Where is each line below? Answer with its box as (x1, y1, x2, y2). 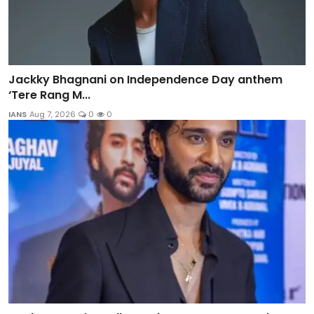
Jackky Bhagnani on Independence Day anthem (8, 71, 282, 88)
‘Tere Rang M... (8, 86, 90, 103)
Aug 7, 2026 (29, 108, 76, 120)
